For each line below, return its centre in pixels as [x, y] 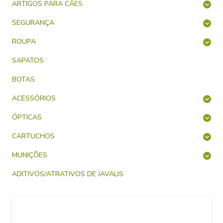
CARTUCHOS [33, 136]
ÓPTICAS [27, 117]
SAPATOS [28, 60]
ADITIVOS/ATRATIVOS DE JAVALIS [68, 174]
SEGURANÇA [33, 23]
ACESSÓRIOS [34, 98]
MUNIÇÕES [30, 155]
